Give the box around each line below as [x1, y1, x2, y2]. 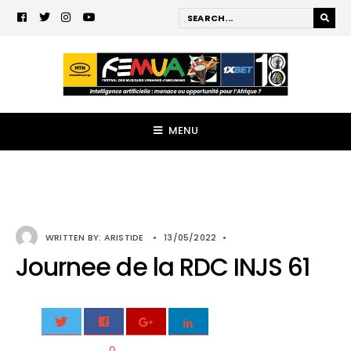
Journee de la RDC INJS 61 [16, 250, 311, 284]
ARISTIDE [103, 231, 144, 244]
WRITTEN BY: [45, 231, 104, 244]
